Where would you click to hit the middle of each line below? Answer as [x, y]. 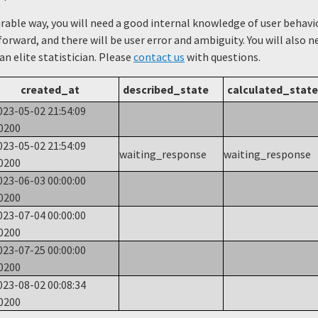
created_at [50, 90]
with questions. [223, 57]
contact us [159, 57]
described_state [166, 90]
